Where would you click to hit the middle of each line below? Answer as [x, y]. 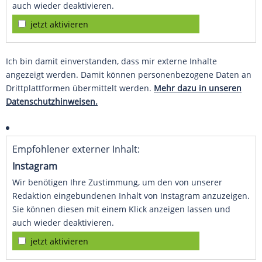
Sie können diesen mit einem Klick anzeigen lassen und [121, 209]
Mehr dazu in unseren [198, 88]
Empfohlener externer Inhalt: [76, 149]
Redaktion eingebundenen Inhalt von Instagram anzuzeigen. [131, 196]
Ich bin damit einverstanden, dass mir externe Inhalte [111, 61]
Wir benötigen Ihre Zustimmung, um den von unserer [117, 182]
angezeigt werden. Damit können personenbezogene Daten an [129, 75]
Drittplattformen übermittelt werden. [80, 88]
